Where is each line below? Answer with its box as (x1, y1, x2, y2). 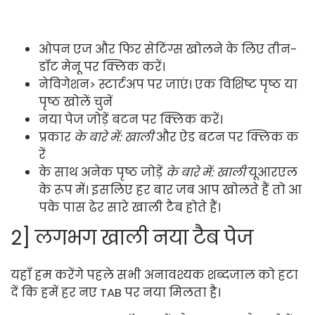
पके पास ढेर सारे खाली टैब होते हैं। (39, 198, 221, 216)
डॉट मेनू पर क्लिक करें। (39, 58, 165, 75)
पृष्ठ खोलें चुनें (39, 93, 112, 110)
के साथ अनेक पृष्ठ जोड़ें (39, 163, 166, 181)
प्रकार (39, 128, 74, 146)
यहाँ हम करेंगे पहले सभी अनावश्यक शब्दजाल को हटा (11, 266, 298, 283)
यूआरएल (245, 163, 297, 181)
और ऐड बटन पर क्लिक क (153, 128, 299, 146)
